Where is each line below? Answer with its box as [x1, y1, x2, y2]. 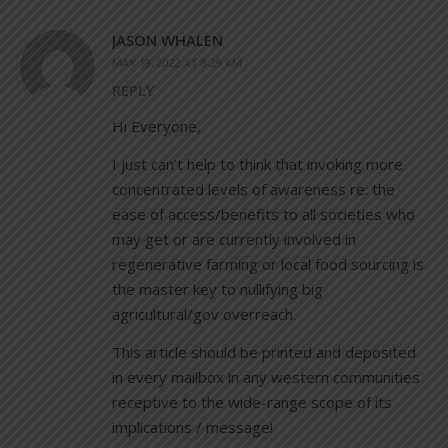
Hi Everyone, [112, 116, 201, 137]
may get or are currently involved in [112, 229, 356, 250]
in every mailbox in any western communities [112, 367, 420, 388]
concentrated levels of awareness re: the [112, 179, 395, 200]
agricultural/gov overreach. [112, 304, 296, 325]
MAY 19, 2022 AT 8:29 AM [112, 55, 242, 71]
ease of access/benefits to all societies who [112, 204, 415, 225]
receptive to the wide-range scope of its [112, 392, 392, 413]
